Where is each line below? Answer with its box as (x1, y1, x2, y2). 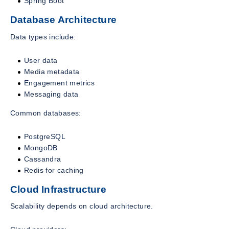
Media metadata (24, 67, 80, 76)
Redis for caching (24, 166, 84, 174)
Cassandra (24, 154, 61, 163)
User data (24, 56, 58, 64)
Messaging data (24, 89, 79, 98)
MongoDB (24, 143, 58, 152)
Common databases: (10, 108, 81, 117)
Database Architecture (10, 14, 117, 26)
